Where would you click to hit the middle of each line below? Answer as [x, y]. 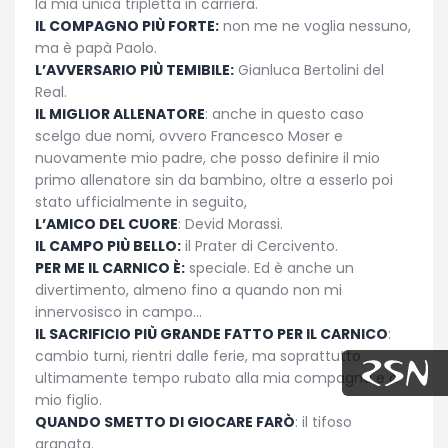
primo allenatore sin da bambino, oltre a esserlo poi [214, 180]
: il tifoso [323, 422]
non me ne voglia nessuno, [315, 26]
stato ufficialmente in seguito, [141, 202]
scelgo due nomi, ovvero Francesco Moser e [189, 136]
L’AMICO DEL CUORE [106, 224]
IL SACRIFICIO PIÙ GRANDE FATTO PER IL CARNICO [211, 334]
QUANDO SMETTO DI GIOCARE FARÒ [165, 422]
